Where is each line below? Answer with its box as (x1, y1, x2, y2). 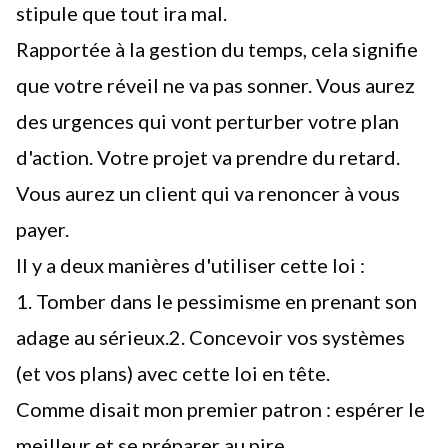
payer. (16, 217, 69, 241)
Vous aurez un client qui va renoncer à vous (16, 181, 400, 205)
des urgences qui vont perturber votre (16, 109, 361, 133)
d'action (16, 145, 89, 169)
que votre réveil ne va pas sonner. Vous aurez (16, 73, 415, 97)
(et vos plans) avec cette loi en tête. (16, 361, 330, 385)
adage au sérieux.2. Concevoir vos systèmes (16, 325, 405, 349)
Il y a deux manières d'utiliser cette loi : (16, 253, 365, 277)
